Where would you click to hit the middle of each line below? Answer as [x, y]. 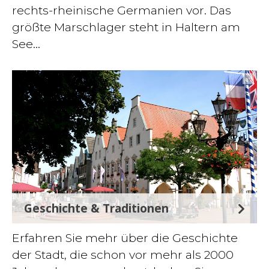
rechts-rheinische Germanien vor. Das [122, 10]
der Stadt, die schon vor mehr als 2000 [123, 255]
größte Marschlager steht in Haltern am [126, 27]
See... [26, 44]
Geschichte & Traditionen [96, 208]
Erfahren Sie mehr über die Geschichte [125, 238]
